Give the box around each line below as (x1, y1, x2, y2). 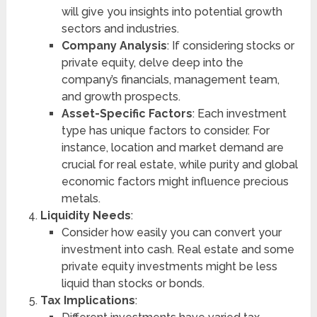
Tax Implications (40, 294, 135, 308)
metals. (61, 192, 100, 206)
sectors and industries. (61, 22, 179, 36)
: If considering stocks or (166, 39, 294, 53)
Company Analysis (61, 39, 167, 53)
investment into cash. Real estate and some (61, 243, 294, 257)
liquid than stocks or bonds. (61, 277, 204, 291)
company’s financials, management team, (61, 73, 279, 87)
